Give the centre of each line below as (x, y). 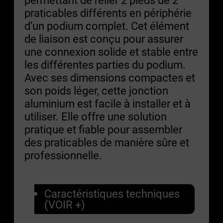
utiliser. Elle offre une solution (96, 116)
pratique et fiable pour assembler (103, 129)
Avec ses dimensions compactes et (110, 77)
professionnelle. (63, 155)
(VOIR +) (65, 204)
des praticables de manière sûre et (107, 142)
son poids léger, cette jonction (96, 90)
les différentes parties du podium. (105, 64)
